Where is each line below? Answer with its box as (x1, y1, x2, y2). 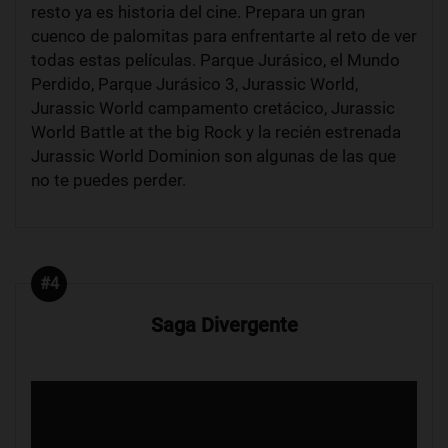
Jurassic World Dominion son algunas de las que (31, 146, 396, 167)
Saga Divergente (150, 313, 298, 338)
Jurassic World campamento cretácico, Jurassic (31, 98, 395, 119)
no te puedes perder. (31, 170, 186, 191)
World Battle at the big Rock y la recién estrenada (31, 122, 401, 143)
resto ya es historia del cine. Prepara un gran (31, 2, 365, 23)
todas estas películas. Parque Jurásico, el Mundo (31, 50, 400, 71)
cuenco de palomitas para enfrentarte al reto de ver (31, 26, 417, 47)
